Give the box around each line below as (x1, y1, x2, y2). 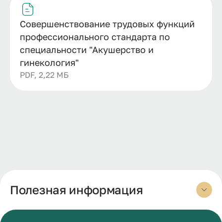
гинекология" (20, 56, 79, 68)
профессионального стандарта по (20, 31, 170, 42)
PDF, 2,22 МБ (20, 69, 69, 80)
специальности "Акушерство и (20, 44, 154, 55)
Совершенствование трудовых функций (20, 18, 195, 29)
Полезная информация (10, 182, 143, 197)
